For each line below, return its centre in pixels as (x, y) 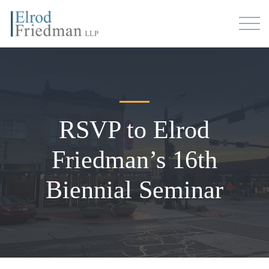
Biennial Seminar (134, 189)
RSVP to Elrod (134, 129)
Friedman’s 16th (134, 159)
